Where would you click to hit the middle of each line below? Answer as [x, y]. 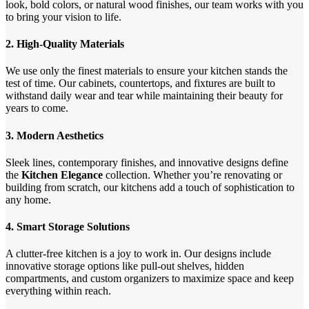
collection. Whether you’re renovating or [192, 175]
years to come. [37, 108]
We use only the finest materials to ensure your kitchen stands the [147, 71]
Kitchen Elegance [62, 175]
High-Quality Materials [70, 44]
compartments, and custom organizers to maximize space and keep [150, 279]
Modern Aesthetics [60, 135]
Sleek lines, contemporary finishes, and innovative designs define [147, 162]
